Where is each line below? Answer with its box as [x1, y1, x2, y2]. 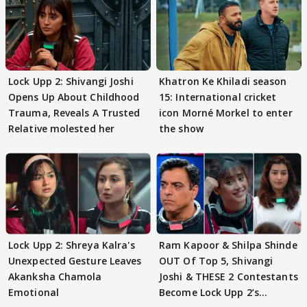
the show [159, 121, 204, 135]
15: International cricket [159, 90, 277, 103]
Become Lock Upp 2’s [159, 286, 259, 299]
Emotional [8, 286, 59, 299]
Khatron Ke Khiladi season [159, 74, 287, 88]
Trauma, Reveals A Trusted [8, 106, 140, 119]
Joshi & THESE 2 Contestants [159, 270, 298, 283]
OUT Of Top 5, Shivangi [159, 254, 273, 267]
